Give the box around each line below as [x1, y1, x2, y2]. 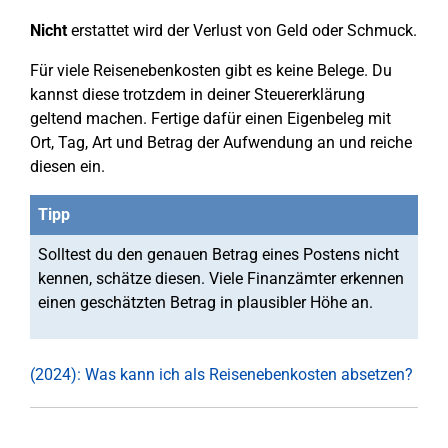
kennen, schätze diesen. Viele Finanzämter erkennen [38, 269, 404, 289]
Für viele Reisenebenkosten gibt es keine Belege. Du [30, 61, 392, 81]
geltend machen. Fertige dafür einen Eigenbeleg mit [30, 109, 391, 129]
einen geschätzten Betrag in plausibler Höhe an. [38, 293, 373, 313]
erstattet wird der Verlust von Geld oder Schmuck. [67, 21, 417, 41]
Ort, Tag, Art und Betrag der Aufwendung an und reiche [30, 133, 412, 153]
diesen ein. [30, 157, 105, 177]
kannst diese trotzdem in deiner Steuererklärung [30, 85, 365, 105]
